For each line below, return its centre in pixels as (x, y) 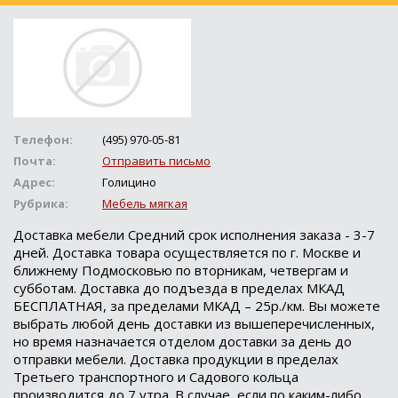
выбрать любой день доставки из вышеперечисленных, (194, 323)
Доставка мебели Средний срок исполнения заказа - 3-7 (194, 234)
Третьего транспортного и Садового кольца (156, 376)
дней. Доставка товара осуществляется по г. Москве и (187, 252)
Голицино (129, 182)
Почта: (35, 160)
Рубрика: (41, 203)
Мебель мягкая (145, 203)
